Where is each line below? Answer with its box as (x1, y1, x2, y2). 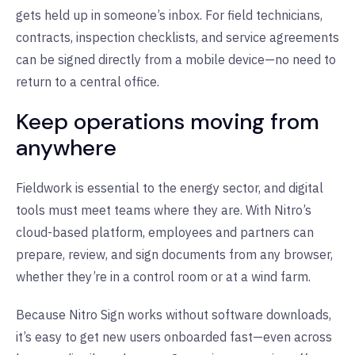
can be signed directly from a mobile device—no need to (16, 51, 336, 67)
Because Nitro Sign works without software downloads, (16, 306, 331, 323)
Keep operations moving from (16, 106, 319, 136)
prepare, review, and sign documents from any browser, (16, 246, 333, 262)
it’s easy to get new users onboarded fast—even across (16, 328, 332, 345)
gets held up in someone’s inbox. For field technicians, (16, 6, 323, 23)
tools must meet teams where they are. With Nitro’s (16, 201, 311, 218)
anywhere (16, 132, 116, 162)
